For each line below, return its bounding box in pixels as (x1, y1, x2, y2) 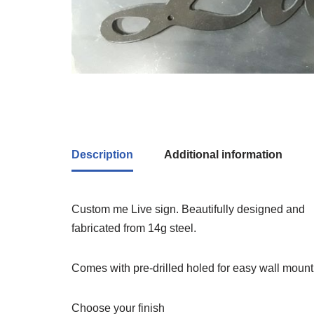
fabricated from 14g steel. (71, 222, 196, 235)
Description (71, 149, 133, 161)
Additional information (164, 149, 282, 161)
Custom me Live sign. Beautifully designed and (71, 203, 305, 216)
